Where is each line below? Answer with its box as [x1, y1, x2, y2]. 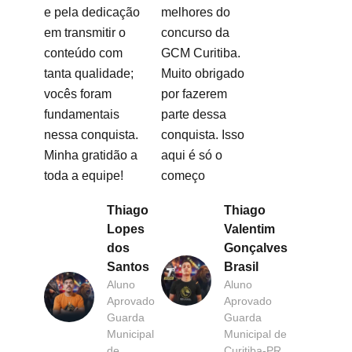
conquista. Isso [161, 128, 245, 141]
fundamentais [44, 108, 119, 121]
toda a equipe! [44, 169, 123, 182]
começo [161, 169, 206, 182]
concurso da [161, 26, 230, 39]
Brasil [224, 260, 259, 274]
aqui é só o [161, 148, 223, 162]
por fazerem [161, 87, 228, 101]
